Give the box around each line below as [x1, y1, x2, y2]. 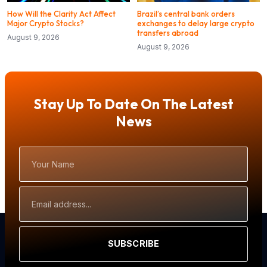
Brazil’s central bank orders [137, 8, 235, 18]
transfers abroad [137, 27, 198, 38]
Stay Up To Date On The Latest [33, 95, 234, 113]
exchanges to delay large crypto [137, 18, 254, 28]
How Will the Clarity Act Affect [7, 8, 116, 18]
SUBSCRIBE [107, 238, 160, 249]
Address [18, 200, 51, 210]
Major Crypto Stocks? [7, 18, 84, 28]
